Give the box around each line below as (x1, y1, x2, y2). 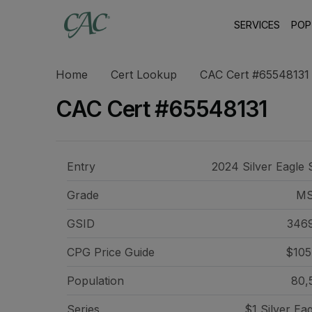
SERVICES (234, 19, 281, 31)
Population (67, 274, 124, 288)
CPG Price (67, 245, 125, 259)
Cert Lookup (111, 68, 177, 81)
